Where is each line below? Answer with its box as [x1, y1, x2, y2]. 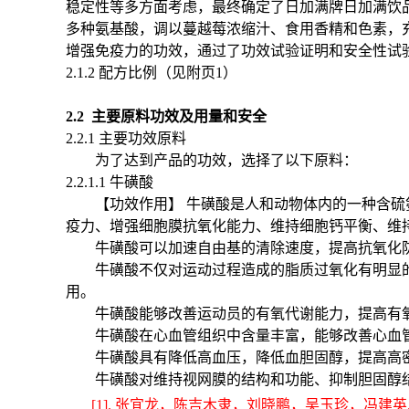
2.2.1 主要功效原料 [66, 130, 186, 146]
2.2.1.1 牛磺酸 [66, 173, 153, 190]
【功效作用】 [95, 195, 183, 212]
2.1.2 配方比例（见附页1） [66, 64, 237, 80]
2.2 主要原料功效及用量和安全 [66, 108, 267, 124]
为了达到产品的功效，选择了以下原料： [95, 152, 358, 168]
